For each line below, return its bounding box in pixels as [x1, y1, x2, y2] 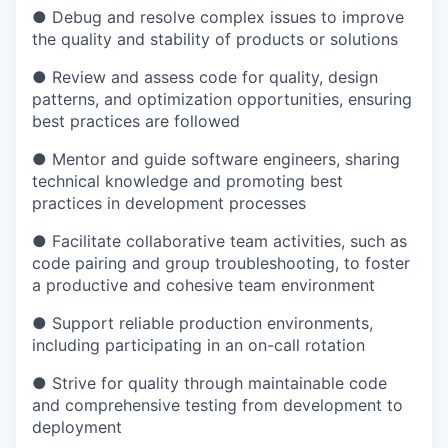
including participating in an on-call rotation [32, 335, 365, 355]
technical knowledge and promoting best [32, 171, 343, 191]
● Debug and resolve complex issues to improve [32, 7, 404, 27]
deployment [32, 417, 122, 437]
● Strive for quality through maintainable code [32, 373, 387, 393]
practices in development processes [32, 193, 306, 213]
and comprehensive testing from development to [32, 395, 403, 415]
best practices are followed [32, 111, 240, 131]
